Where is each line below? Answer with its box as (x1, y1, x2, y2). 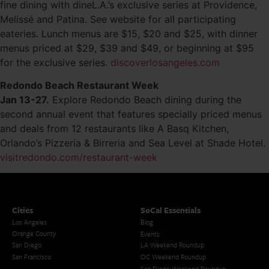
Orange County (12, 228, 56, 239)
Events (141, 229, 160, 240)
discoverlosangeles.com (110, 56, 220, 68)
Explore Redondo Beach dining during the (49, 93, 241, 106)
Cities (12, 204, 33, 217)
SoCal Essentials (141, 204, 201, 217)
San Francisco (12, 252, 51, 262)
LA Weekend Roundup (141, 240, 204, 250)
